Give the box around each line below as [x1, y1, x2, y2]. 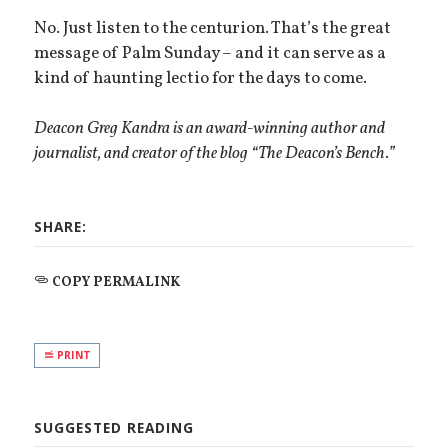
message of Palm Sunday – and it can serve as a [34, 41, 387, 66]
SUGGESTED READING [34, 417, 195, 437]
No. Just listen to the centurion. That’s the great [34, 16, 392, 41]
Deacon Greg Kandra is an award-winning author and [34, 117, 386, 142]
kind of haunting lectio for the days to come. [34, 66, 368, 91]
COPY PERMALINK [49, 272, 181, 292]
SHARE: [34, 217, 88, 237]
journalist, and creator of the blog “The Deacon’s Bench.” [34, 142, 396, 167]
